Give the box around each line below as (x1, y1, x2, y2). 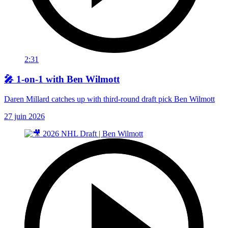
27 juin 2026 (4, 111, 45, 121)
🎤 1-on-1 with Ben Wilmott (4, 73, 120, 84)
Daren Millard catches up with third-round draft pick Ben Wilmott (4, 94, 215, 103)
